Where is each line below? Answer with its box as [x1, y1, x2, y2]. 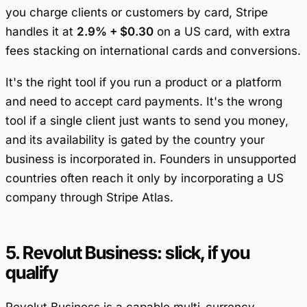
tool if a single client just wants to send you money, [5, 114, 288, 128]
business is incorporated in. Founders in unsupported [5, 152, 296, 167]
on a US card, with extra [153, 24, 291, 38]
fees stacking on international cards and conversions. [5, 43, 301, 58]
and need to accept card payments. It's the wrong [5, 95, 282, 109]
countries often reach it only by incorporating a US [5, 171, 284, 186]
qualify [5, 262, 58, 284]
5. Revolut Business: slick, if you [5, 242, 250, 264]
